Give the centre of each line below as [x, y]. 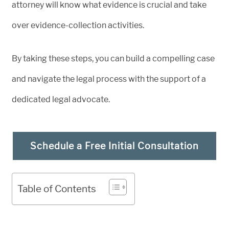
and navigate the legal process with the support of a [109, 79]
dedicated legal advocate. [61, 99]
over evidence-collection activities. [78, 25]
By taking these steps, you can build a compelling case [113, 58]
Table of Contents [57, 189]
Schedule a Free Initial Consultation [114, 146]
